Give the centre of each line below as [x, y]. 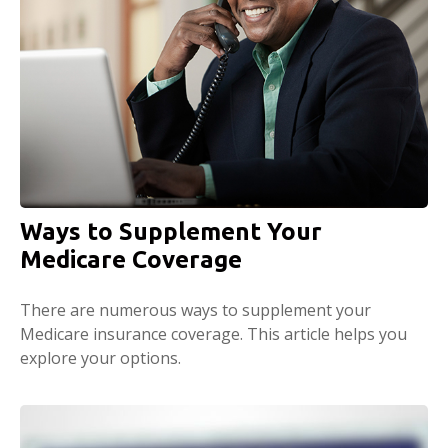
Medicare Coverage [131, 259]
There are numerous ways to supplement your [195, 309]
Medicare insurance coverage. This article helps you [213, 333]
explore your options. [100, 357]
